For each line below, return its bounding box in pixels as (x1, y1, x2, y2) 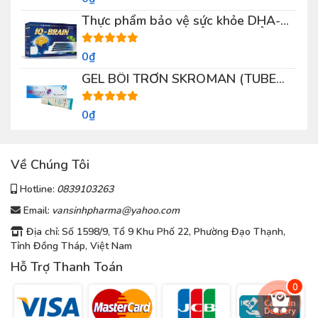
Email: (21, 203, 50, 217)
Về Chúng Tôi (11, 155, 89, 173)
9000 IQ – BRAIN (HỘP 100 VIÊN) (82, 25, 279, 43)
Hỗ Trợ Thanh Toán (11, 258, 123, 275)
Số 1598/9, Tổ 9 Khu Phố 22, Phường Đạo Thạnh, (62, 224, 285, 238)
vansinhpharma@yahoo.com (52, 203, 180, 217)
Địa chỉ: (23, 224, 60, 238)
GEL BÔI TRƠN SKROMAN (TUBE (82, 70, 276, 87)
